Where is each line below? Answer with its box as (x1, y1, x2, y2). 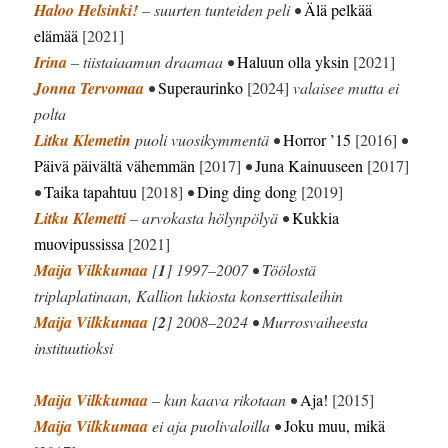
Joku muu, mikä (284, 415, 386, 437)
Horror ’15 (283, 129, 352, 151)
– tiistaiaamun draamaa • (67, 51, 238, 73)
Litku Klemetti (34, 207, 127, 230)
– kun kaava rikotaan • (148, 389, 301, 411)
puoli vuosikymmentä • (131, 129, 284, 151)
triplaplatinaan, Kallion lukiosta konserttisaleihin (34, 285, 344, 307)
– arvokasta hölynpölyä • (126, 207, 293, 229)
